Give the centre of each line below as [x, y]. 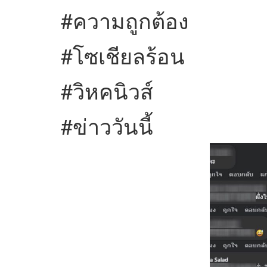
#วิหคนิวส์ [107, 91]
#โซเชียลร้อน [123, 55]
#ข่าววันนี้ [107, 126]
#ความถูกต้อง [125, 20]
